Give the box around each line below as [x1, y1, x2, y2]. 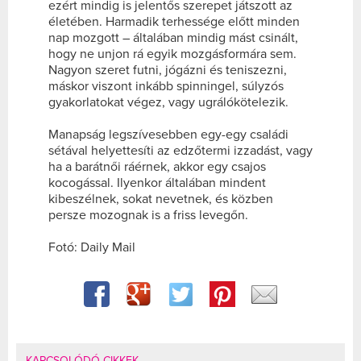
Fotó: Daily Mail [48, 239, 135, 255]
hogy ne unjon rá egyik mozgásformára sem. [48, 45, 297, 62]
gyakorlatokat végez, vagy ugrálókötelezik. [48, 93, 288, 110]
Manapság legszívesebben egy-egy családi [48, 126, 288, 143]
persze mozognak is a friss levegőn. [48, 206, 248, 223]
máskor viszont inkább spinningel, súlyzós [48, 77, 284, 94]
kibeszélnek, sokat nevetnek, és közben [48, 190, 273, 207]
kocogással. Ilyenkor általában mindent [48, 174, 266, 191]
